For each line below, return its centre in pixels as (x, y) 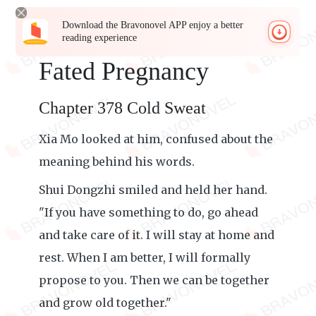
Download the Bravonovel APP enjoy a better (153, 25)
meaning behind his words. (117, 162)
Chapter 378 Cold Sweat (122, 108)
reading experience (100, 38)
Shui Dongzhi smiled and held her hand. (153, 190)
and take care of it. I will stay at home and (157, 235)
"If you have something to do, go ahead (148, 212)
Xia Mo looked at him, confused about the (156, 139)
